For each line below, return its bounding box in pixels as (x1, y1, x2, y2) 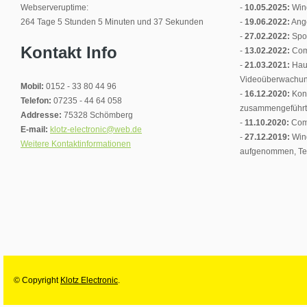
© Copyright (14, 275, 60, 285)
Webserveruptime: (21, 2, 88, 12)
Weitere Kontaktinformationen (21, 138, 131, 149)
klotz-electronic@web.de (50, 124, 142, 134)
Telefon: (21, 95, 53, 106)
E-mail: (21, 124, 50, 134)
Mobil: (21, 81, 46, 91)
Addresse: (21, 110, 64, 120)
